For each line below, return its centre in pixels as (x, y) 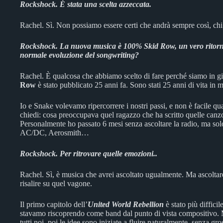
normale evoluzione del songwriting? (79, 55)
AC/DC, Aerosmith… (55, 133)
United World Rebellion (126, 204)
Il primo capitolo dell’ (54, 204)
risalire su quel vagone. (56, 183)
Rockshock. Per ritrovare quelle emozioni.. (89, 154)
